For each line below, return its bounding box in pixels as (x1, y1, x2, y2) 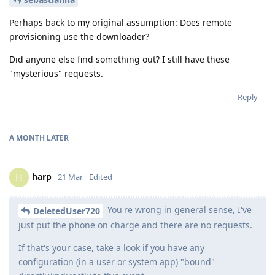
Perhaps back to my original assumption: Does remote (9, 17, 232, 29)
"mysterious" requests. (9, 68, 103, 80)
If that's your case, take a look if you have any (18, 242, 204, 254)
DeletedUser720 (33, 205, 100, 217)
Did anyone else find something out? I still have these (9, 53, 230, 66)
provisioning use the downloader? (9, 31, 149, 43)
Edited (89, 171, 112, 183)
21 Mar (58, 171, 83, 183)
